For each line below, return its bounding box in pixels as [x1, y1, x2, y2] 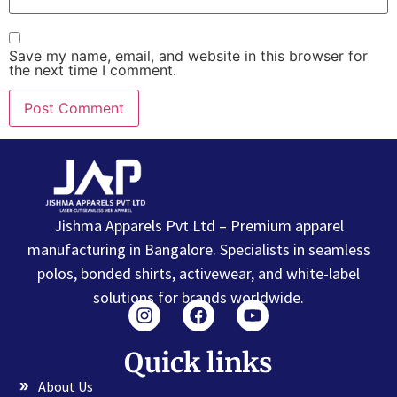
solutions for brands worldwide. [93, 287, 304, 308]
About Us [37, 377, 93, 395]
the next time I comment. [9, 60, 176, 79]
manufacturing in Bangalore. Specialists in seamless [27, 239, 370, 261]
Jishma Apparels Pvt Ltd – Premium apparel [53, 215, 344, 237]
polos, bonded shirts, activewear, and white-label [37, 263, 360, 284]
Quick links [124, 345, 273, 379]
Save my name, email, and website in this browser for [9, 46, 368, 65]
